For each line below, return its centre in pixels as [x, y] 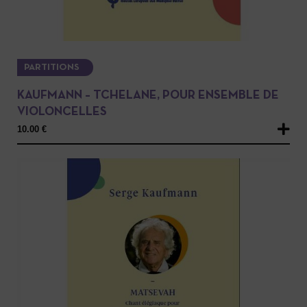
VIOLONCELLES [62, 112]
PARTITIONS [52, 67]
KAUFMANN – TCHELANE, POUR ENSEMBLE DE [148, 95]
